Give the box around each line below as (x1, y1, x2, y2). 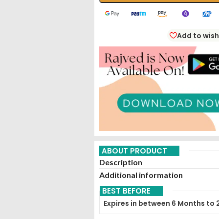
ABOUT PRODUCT (102, 145, 167, 156)
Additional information (99, 170, 183, 179)
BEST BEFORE (102, 185, 151, 196)
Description (99, 157, 142, 167)
